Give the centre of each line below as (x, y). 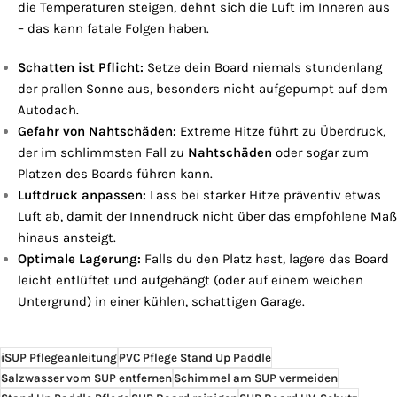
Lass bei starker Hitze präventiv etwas (264, 195)
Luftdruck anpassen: (82, 195)
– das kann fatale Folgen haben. (113, 29)
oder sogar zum (320, 153)
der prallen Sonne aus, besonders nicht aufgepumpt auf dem (203, 89)
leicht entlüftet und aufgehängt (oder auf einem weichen (191, 280)
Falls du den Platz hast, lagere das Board (265, 259)
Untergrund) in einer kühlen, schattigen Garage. (161, 302)
